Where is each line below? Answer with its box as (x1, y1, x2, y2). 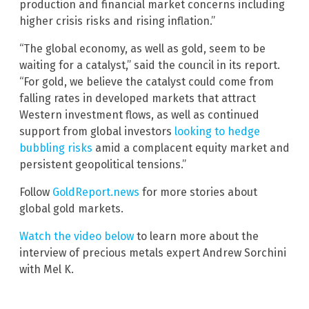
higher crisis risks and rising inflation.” (19, 14, 215, 28)
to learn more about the (134, 230, 259, 243)
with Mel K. (19, 263, 74, 277)
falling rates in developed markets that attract (19, 92, 256, 106)
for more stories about (139, 186, 257, 199)
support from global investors (19, 125, 175, 139)
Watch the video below (19, 230, 134, 243)
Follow (19, 186, 52, 199)
